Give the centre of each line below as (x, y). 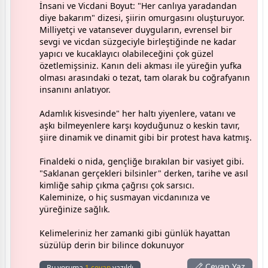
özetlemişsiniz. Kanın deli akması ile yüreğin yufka (141, 66)
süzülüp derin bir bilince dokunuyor (112, 245)
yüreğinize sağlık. (75, 209)
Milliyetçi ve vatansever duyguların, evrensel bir (136, 30)
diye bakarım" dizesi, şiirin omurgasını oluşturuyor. (142, 18)
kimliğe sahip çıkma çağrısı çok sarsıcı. (117, 185)
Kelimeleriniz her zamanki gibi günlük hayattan (135, 233)
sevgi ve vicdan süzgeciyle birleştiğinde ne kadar (138, 42)
